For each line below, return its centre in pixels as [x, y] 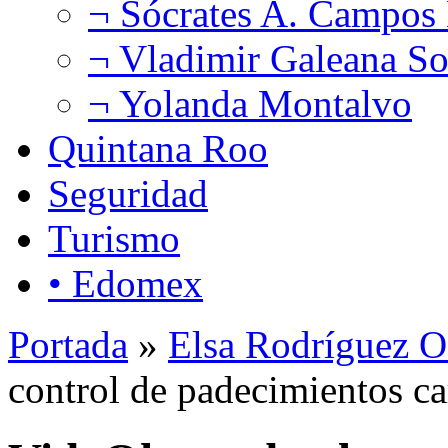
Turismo [114, 238]
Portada [68, 344]
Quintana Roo [158, 148]
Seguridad [128, 193]
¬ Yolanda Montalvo [250, 103]
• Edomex [125, 283]
